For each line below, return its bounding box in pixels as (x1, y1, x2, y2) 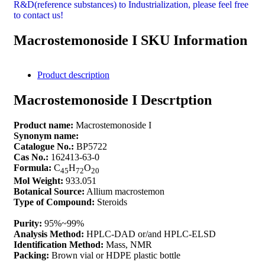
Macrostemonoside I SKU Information (14, 33, 247, 49)
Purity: (14, 218, 42, 229)
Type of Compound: (14, 197, 95, 208)
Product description (37, 70, 109, 80)
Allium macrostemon (85, 186, 164, 197)
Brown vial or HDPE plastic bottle (49, 250, 180, 261)
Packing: (14, 250, 49, 261)
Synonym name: (14, 130, 79, 141)
